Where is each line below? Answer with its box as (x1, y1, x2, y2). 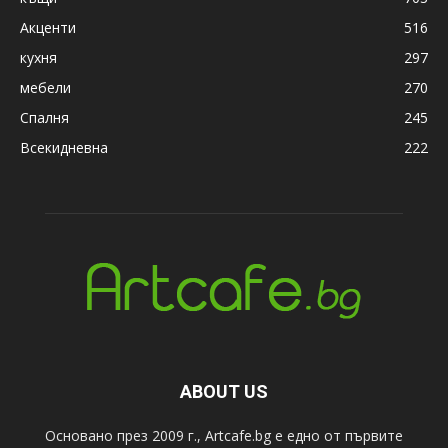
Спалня (20, 108, 69, 128)
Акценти (20, 18, 76, 38)
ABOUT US (180, 381, 268, 403)
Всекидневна (20, 138, 108, 158)
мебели (20, 78, 71, 98)
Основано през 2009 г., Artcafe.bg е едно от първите (45, 426, 403, 446)
